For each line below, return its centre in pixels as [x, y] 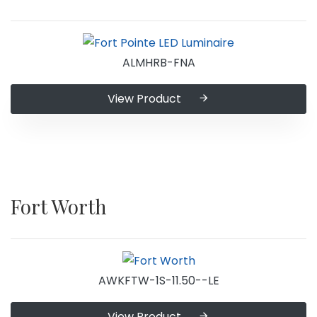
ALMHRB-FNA [158, 62]
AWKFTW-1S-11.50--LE [158, 280]
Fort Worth [59, 206]
